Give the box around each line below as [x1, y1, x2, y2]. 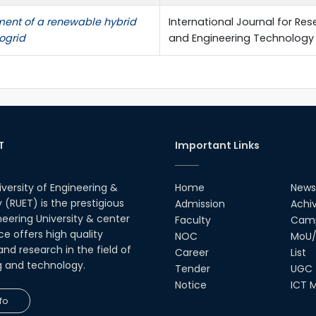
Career [175, 245, 209, 260]
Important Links [175, 138, 260, 152]
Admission [175, 196, 225, 211]
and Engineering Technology [169, 30, 314, 45]
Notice [175, 277, 207, 292]
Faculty [175, 212, 211, 227]
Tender [175, 261, 210, 276]
